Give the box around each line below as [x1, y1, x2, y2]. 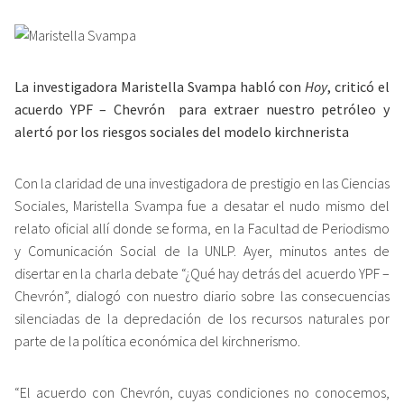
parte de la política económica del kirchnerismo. [14, 332, 300, 351]
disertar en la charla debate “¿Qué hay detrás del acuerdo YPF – [14, 264, 390, 283]
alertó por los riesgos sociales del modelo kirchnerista [14, 123, 349, 142]
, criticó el [327, 78, 390, 96]
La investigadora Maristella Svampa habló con [14, 78, 306, 96]
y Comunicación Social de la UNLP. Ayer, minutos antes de [14, 242, 390, 261]
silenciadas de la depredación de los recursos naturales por [14, 309, 390, 328]
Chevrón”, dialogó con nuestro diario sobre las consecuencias [14, 287, 390, 306]
